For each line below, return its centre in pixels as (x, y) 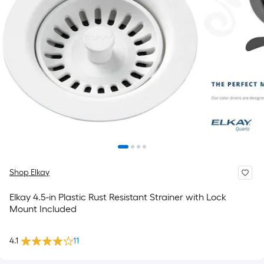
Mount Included (43, 209)
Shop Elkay (29, 172)
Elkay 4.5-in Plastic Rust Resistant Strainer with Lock (118, 197)
